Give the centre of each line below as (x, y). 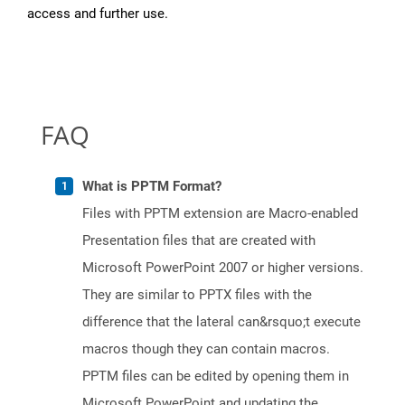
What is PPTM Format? (152, 187)
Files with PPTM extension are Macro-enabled (220, 214)
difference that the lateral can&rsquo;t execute (221, 322)
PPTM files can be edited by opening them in (216, 377)
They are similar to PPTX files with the (197, 295)
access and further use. (98, 14)
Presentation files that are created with (199, 241)
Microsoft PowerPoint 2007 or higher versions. (223, 268)
